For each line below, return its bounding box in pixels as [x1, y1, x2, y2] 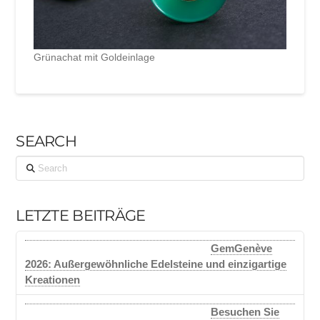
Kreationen [25, 273, 81, 286]
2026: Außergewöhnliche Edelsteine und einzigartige [25, 257, 287, 270]
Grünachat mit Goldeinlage [34, 51, 156, 63]
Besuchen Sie [211, 306, 280, 319]
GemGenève [211, 241, 273, 254]
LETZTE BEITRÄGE [16, 206, 146, 225]
